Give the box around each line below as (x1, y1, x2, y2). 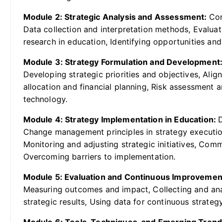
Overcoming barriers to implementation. (23, 152, 176, 162)
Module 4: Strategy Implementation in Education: (23, 114, 219, 125)
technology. (23, 94, 68, 105)
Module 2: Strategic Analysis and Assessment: (23, 12, 209, 22)
